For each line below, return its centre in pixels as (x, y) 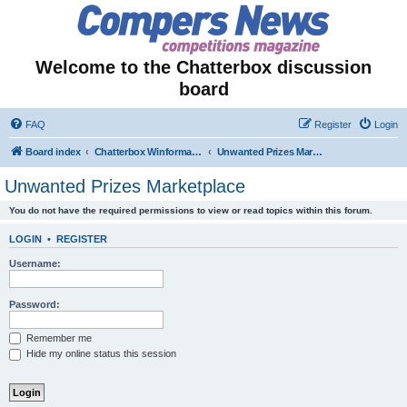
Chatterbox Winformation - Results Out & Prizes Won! (197, 152)
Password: (35, 304)
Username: (35, 263)
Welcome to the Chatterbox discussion (203, 67)
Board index (53, 152)
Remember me (58, 338)
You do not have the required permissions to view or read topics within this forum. (191, 210)
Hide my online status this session (100, 354)
